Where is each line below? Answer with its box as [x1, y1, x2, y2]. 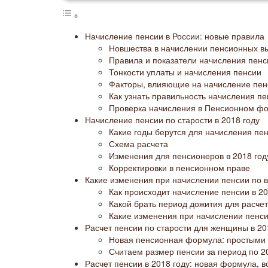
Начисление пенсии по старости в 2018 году [85, 113, 260, 126]
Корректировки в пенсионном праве [109, 161, 250, 173]
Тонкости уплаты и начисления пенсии [109, 65, 261, 78]
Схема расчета [109, 137, 168, 150]
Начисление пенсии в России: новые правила [85, 29, 264, 42]
